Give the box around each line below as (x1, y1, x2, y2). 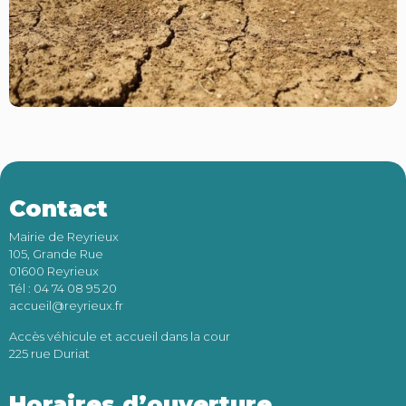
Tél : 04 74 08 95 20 (9, 281, 117, 296)
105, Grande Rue (9, 246, 103, 262)
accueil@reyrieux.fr (9, 298, 123, 314)
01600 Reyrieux (9, 264, 99, 279)
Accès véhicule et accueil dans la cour (9, 328, 230, 343)
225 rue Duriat (9, 345, 90, 361)
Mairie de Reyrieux (9, 229, 119, 245)
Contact (9, 195, 108, 223)
